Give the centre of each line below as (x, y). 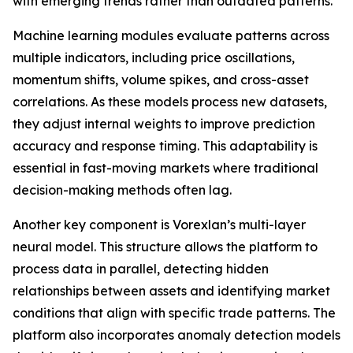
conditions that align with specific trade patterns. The (174, 313)
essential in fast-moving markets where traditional (165, 168)
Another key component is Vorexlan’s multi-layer (159, 225)
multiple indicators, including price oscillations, (154, 58)
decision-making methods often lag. (122, 190)
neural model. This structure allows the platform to (165, 247)
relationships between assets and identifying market (171, 291)
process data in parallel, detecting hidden (141, 269)
